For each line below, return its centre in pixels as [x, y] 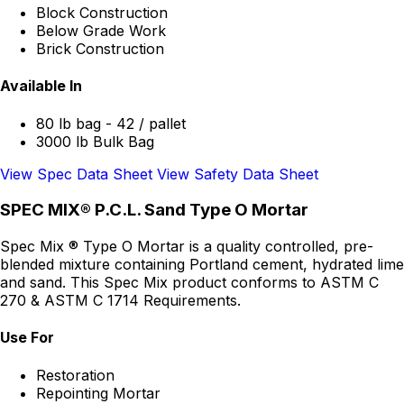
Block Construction [102, 13]
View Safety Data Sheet [238, 174]
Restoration [75, 375]
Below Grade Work [101, 31]
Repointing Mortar [98, 393]
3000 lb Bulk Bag [95, 141]
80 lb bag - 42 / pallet [111, 123]
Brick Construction [100, 49]
